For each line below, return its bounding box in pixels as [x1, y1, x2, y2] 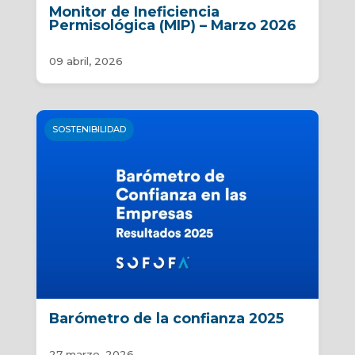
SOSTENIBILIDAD [52, 124, 126, 136]
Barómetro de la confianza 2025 [48, 309, 284, 326]
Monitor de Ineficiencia [48, 3, 219, 21]
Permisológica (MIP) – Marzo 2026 [48, 17, 296, 34]
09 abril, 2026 [48, 55, 123, 68]
